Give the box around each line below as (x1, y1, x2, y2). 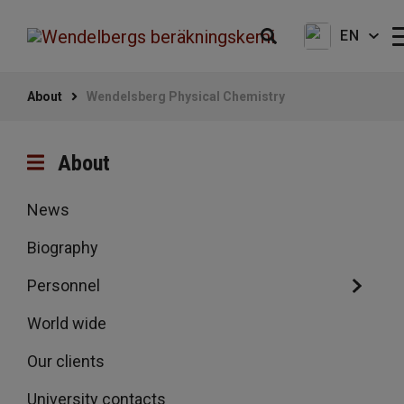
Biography (27, 238, 98, 257)
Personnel (27, 276, 100, 295)
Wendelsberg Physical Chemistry (87, 89, 285, 104)
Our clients (27, 352, 105, 371)
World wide (27, 314, 106, 333)
